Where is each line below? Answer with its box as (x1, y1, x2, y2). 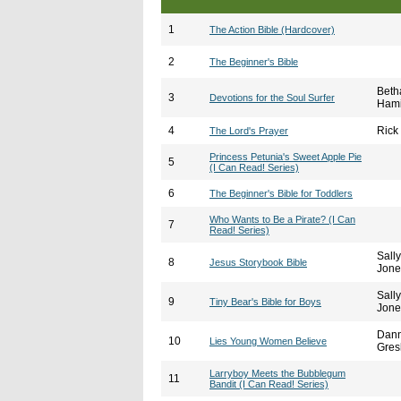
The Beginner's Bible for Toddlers (209, 188, 353, 199)
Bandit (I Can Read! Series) (209, 379, 328, 389)
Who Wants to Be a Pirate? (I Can (209, 214, 355, 225)
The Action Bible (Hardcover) (209, 24, 335, 35)
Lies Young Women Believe (209, 336, 327, 346)
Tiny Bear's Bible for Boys (209, 296, 321, 307)
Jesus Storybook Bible (209, 257, 307, 268)
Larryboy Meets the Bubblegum (209, 368, 346, 379)
